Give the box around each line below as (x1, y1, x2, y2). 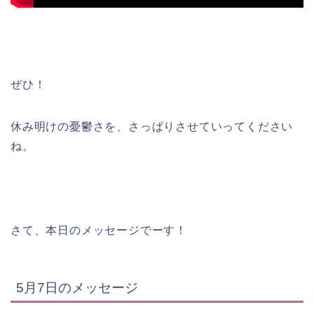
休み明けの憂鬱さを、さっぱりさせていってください (11, 120, 294, 132)
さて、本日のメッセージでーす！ (11, 224, 187, 236)
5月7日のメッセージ (16, 280, 138, 295)
